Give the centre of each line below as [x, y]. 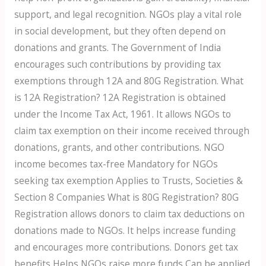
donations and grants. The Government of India [117, 47]
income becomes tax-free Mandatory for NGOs [116, 164]
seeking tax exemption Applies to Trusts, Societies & [128, 180]
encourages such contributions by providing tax [117, 64]
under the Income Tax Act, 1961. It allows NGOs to [122, 114]
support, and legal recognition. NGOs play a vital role [128, 14]
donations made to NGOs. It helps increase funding [125, 230]
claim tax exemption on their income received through [132, 130]
